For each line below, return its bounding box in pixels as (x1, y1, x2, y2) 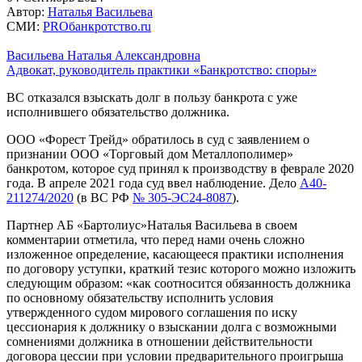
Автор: (6, 4, 48, 19)
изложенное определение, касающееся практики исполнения (6, 246, 343, 261)
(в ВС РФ (74, 190, 133, 204)
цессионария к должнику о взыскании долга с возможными (6, 319, 337, 334)
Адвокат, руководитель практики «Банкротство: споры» (6, 62, 317, 77)
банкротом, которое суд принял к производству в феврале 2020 (6, 161, 354, 175)
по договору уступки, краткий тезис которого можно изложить (6, 261, 356, 276)
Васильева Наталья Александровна (6, 48, 200, 62)
